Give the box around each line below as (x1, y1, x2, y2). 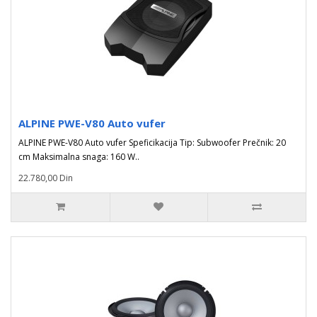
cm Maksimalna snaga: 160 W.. (18, 151, 139, 163)
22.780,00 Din (18, 172, 73, 184)
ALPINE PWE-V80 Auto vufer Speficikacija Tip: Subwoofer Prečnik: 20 (18, 137, 286, 149)
